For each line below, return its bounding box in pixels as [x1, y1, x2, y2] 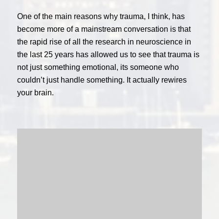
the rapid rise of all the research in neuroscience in [17, 38, 191, 46]
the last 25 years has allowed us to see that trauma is [17, 50, 199, 59]
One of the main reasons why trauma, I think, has [17, 12, 185, 21]
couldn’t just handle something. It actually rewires [17, 76, 187, 84]
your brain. [17, 88, 54, 97]
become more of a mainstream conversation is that [17, 25, 191, 33]
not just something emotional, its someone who [17, 63, 179, 71]
